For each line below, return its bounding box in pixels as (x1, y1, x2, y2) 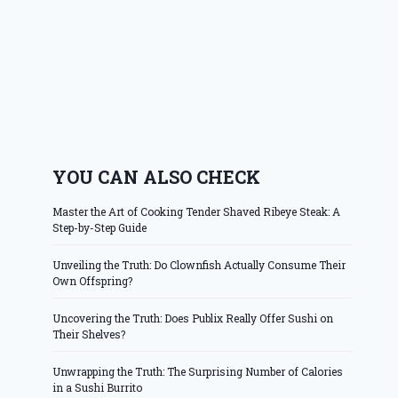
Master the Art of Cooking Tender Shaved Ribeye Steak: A (52, 204, 341, 219)
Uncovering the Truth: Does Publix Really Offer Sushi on (52, 311, 334, 326)
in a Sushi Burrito (52, 380, 143, 395)
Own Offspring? (52, 274, 133, 289)
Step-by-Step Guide (52, 220, 147, 235)
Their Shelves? (52, 327, 126, 342)
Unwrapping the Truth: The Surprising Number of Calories (52, 364, 344, 379)
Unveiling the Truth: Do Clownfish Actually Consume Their (52, 258, 346, 273)
